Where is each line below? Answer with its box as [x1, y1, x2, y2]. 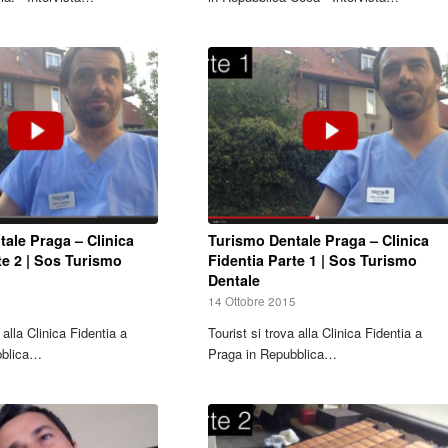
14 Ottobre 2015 [207, 293, 296, 310]
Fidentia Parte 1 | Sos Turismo [207, 250, 417, 271]
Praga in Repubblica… [207, 344, 337, 364]
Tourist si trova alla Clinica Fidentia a [207, 323, 422, 343]
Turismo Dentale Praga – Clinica [207, 230, 429, 251]
